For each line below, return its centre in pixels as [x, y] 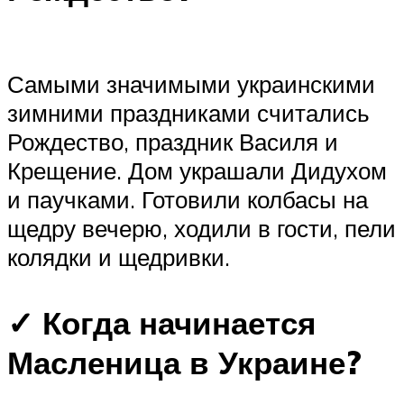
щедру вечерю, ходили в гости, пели [202, 228]
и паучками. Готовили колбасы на [188, 199]
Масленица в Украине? [184, 363]
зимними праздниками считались [188, 112]
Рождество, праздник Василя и [173, 141]
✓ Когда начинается [161, 323]
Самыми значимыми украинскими [191, 83]
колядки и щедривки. [119, 257]
